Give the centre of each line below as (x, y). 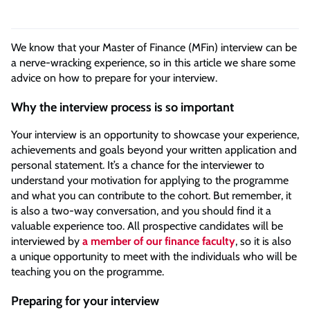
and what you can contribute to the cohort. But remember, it (151, 196)
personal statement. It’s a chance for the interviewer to (138, 165)
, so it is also (263, 241)
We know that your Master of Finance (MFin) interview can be (154, 48)
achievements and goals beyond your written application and (154, 150)
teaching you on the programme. (88, 272)
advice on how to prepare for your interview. (117, 78)
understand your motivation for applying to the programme (150, 181)
